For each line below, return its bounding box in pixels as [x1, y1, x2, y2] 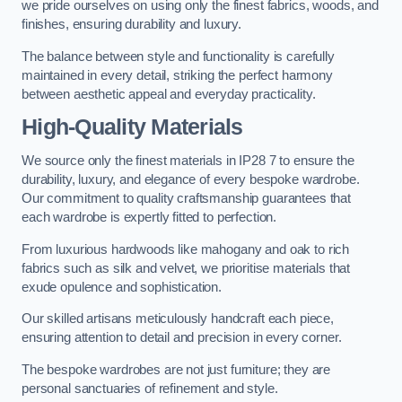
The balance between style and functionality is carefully [22, 48, 335, 64]
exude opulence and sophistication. [22, 279, 223, 294]
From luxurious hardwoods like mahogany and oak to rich [22, 241, 350, 257]
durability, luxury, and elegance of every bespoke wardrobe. [22, 171, 360, 187]
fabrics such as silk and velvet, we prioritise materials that [22, 260, 351, 275]
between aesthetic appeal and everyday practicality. [22, 86, 316, 101]
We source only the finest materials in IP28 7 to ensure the [22, 153, 354, 168]
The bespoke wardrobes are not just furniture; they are [22, 362, 331, 377]
